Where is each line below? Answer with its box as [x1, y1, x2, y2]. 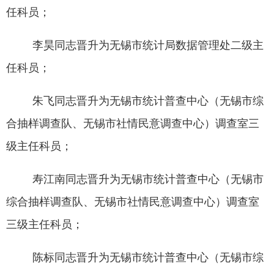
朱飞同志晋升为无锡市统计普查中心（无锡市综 [32, 95, 264, 108]
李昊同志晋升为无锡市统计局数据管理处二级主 [32, 39, 264, 52]
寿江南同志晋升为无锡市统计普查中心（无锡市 [32, 173, 264, 186]
